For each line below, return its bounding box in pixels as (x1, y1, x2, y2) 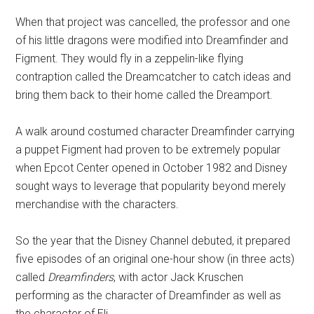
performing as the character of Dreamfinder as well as (15, 289, 282, 302)
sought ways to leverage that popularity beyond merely (15, 179, 287, 193)
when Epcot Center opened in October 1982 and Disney (15, 161, 288, 175)
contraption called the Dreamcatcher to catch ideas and (15, 70, 292, 83)
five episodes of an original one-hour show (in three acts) (15, 252, 295, 266)
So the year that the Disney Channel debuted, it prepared (15, 234, 291, 247)
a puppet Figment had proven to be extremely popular (15, 143, 281, 156)
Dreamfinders (48, 271, 114, 284)
